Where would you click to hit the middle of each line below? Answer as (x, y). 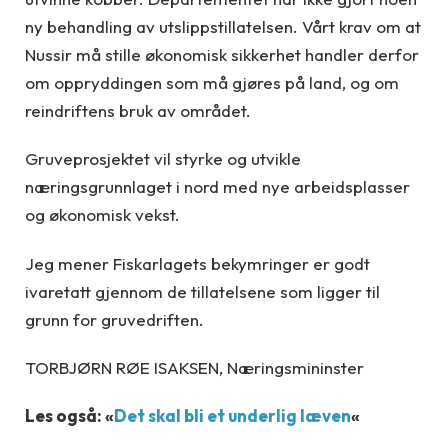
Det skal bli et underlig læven (232, 416)
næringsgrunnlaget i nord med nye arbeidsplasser (217, 187)
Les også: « (69, 416)
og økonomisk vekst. (102, 215)
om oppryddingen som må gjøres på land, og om (212, 82)
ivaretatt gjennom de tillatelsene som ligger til (202, 291)
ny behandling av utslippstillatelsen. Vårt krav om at (223, 26)
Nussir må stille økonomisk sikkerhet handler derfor (222, 54)
